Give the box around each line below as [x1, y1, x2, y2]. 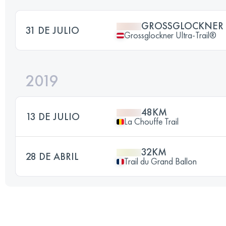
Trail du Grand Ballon [124, 155, 197, 167]
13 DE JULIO [26, 110, 80, 123]
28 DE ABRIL [26, 150, 79, 163]
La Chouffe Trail [124, 116, 179, 127]
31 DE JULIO [26, 24, 79, 37]
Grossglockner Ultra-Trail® [124, 29, 216, 41]
